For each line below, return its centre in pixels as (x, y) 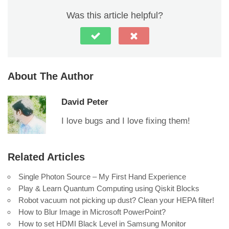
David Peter (85, 102)
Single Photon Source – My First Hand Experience (102, 177)
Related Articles (46, 157)
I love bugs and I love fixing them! (126, 121)
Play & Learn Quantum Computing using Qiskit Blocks (109, 188)
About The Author (51, 76)
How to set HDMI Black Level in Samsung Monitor (102, 224)
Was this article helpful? (114, 15)
